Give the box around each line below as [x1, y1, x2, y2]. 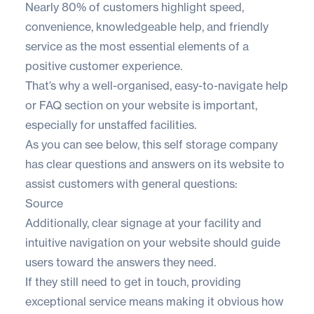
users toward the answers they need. [25, 255, 216, 270]
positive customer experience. [25, 59, 182, 74]
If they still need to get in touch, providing [25, 275, 241, 289]
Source [25, 196, 63, 211]
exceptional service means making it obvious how [25, 294, 284, 309]
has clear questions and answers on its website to [25, 157, 285, 172]
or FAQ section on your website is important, [25, 98, 257, 113]
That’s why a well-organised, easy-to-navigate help [25, 78, 288, 93]
